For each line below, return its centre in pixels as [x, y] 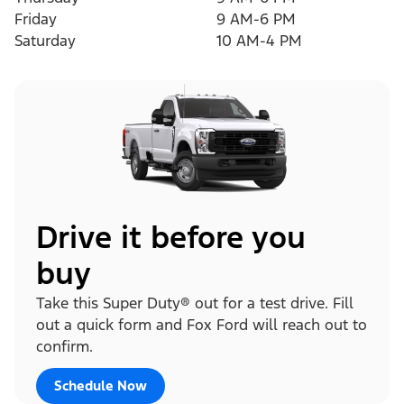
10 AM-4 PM [259, 41]
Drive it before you [171, 237]
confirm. [64, 346]
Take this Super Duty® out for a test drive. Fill [195, 303]
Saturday [45, 41]
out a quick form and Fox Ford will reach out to [202, 324]
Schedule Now [101, 385]
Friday [36, 19]
